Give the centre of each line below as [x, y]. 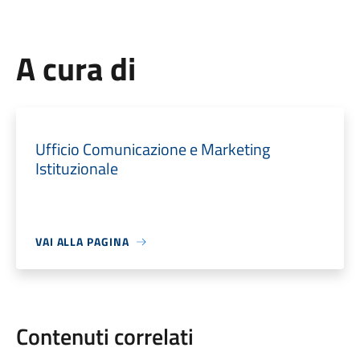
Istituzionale [76, 168]
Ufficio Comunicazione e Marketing [152, 149]
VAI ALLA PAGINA [82, 241]
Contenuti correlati [104, 336]
